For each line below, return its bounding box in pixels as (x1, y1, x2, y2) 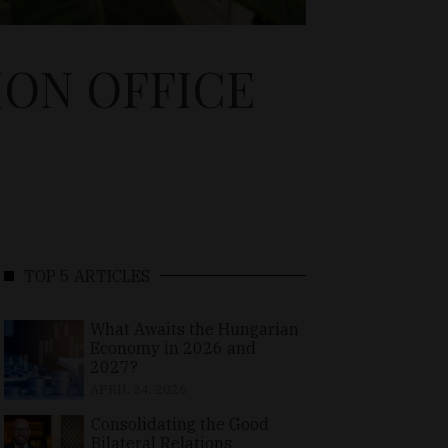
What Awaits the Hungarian (89, 318, 299, 339)
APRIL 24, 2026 (89, 380, 187, 398)
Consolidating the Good (90, 413, 269, 434)
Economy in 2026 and (89, 337, 256, 358)
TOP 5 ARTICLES (24, 265, 150, 286)
